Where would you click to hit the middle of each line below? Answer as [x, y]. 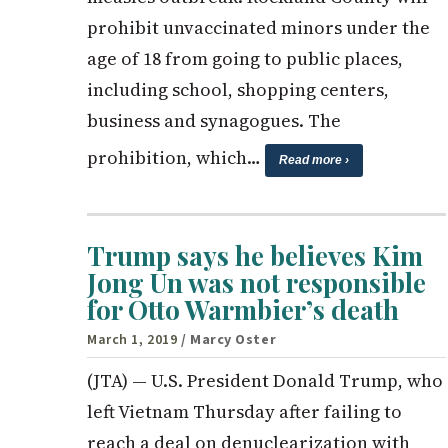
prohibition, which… [176, 157]
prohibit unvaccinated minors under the [258, 27]
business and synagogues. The [214, 120]
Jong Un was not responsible [256, 282]
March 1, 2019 [132, 339]
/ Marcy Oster [228, 339]
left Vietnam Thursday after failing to [244, 411]
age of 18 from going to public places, [245, 58]
